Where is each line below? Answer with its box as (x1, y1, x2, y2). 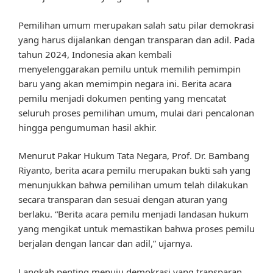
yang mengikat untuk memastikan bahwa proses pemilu (18, 222, 255, 235)
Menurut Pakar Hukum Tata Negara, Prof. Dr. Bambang (18, 149, 249, 162)
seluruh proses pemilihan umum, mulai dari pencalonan (18, 106, 254, 119)
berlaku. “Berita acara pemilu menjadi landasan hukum (18, 208, 249, 221)
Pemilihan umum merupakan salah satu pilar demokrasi (18, 18, 254, 31)
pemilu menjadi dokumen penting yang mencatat (18, 91, 226, 104)
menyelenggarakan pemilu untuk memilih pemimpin (18, 62, 241, 75)
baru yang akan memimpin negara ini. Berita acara (18, 77, 232, 90)
